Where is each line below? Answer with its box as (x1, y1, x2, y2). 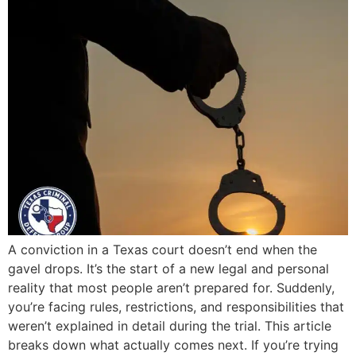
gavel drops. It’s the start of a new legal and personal (8, 261, 329, 277)
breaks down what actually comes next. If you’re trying (8, 337, 339, 353)
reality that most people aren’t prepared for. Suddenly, (8, 280, 335, 296)
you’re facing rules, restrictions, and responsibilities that (8, 299, 344, 315)
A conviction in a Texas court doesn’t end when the (8, 242, 317, 257)
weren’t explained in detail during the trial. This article (8, 318, 331, 334)
